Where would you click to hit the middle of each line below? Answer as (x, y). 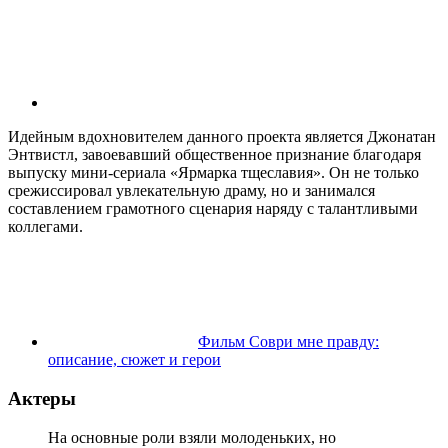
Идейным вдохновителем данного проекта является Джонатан (222, 137)
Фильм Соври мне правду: (288, 342)
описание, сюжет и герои (134, 360)
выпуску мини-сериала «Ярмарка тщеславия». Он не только (213, 173)
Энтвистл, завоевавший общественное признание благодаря (214, 155)
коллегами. (45, 227)
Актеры (42, 399)
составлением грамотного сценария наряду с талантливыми (213, 209)
